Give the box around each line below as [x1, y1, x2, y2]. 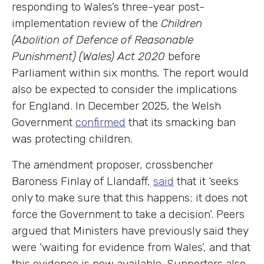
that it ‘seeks [174, 174, 239, 189]
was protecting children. [12, 132, 133, 146]
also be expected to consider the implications [12, 82, 237, 97]
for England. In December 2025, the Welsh [12, 99, 221, 113]
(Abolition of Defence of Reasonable [12, 33, 193, 47]
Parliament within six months [12, 66, 157, 80]
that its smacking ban [126, 115, 236, 130]
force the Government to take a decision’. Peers [12, 207, 245, 222]
